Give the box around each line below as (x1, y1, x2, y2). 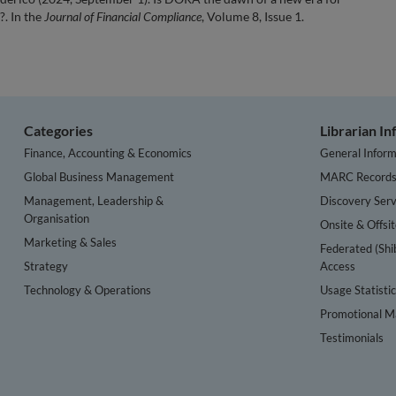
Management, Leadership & (24, 193, 164, 208)
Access (320, 258, 356, 273)
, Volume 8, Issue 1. (202, 8, 304, 24)
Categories (24, 121, 94, 139)
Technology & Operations (24, 282, 152, 297)
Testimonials (320, 330, 385, 345)
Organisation (24, 210, 90, 225)
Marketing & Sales (24, 234, 118, 249)
